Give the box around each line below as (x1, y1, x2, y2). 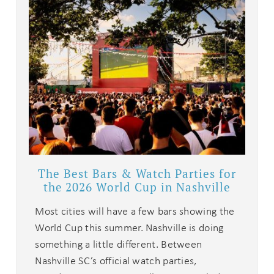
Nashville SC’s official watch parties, (35, 253, 197, 267)
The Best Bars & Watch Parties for (38, 166, 236, 181)
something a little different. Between (35, 237, 202, 251)
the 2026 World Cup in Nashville (43, 179, 231, 194)
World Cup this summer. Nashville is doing (35, 220, 224, 234)
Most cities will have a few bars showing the (35, 204, 235, 218)
